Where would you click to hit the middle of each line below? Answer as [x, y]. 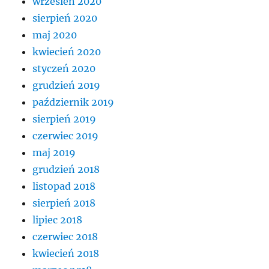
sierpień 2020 [65, 18]
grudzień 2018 [66, 169]
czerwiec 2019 [66, 135]
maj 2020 [55, 35]
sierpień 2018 [64, 203]
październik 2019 [74, 102]
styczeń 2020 [64, 68]
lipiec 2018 [58, 219]
